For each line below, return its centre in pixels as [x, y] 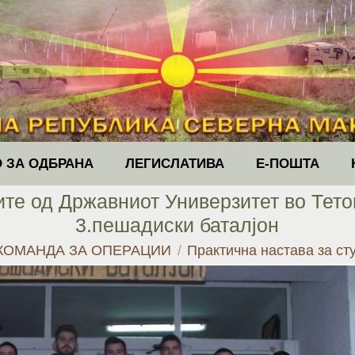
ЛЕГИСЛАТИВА [174, 164]
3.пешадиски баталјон [177, 225]
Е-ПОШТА [287, 164]
